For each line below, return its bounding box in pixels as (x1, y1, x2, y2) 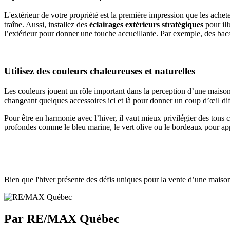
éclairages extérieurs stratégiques (89, 20, 205, 29)
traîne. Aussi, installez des (4, 20, 89, 29)
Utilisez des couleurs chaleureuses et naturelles (4, 66, 195, 77)
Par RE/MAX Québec (4, 212, 120, 225)
